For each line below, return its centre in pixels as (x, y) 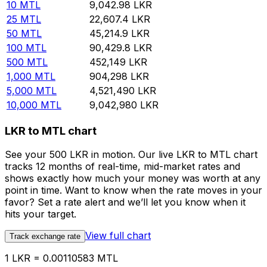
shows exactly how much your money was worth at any (133, 178)
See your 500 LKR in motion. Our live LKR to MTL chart (131, 155)
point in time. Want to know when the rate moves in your (133, 190)
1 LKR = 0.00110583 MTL (61, 258)
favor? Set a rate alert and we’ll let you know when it (125, 202)
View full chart (118, 236)
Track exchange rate (45, 237)
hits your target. (41, 214)
